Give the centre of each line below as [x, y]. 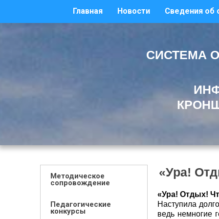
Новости [133, 11]
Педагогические [81, 204]
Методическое [77, 176]
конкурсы [68, 211]
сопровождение [80, 183]
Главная [88, 11]
